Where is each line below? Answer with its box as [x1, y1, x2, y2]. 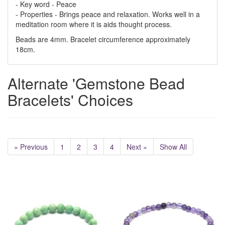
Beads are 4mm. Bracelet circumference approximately [16, 34, 190, 44]
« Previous [14, 142, 48, 152]
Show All [160, 142, 187, 152]
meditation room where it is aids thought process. [16, 19, 172, 29]
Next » [127, 142, 147, 152]
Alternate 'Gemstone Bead [8, 72, 185, 94]
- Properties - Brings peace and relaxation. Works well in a [16, 9, 200, 19]
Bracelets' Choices [8, 89, 133, 110]
